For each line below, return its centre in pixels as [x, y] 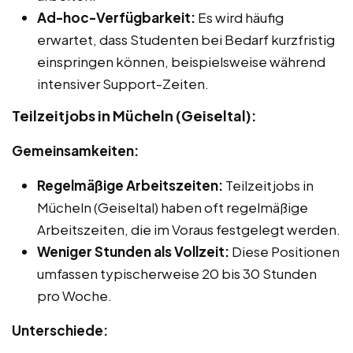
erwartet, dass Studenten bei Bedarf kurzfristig [186, 40]
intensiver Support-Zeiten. [123, 84]
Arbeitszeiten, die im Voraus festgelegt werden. [189, 230]
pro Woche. [74, 296]
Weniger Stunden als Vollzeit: [133, 252]
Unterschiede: [60, 331]
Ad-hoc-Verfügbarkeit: [116, 18]
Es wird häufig [240, 18]
